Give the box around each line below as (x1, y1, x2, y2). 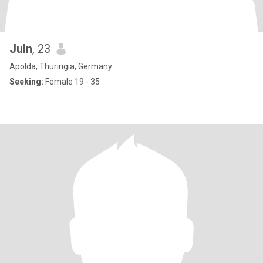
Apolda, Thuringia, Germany (9, 62, 112, 71)
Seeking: (9, 77, 43, 86)
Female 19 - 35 (43, 77, 100, 86)
